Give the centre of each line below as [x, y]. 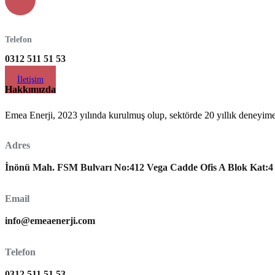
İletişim [30, 79]
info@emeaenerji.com [50, 220]
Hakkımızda [30, 89]
